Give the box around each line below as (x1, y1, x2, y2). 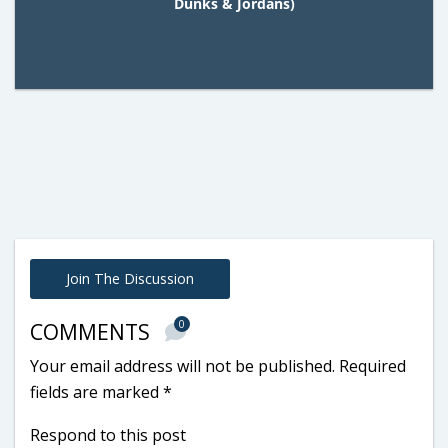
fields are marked (30, 380, 163, 403)
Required (339, 354, 406, 377)
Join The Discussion (66, 268, 194, 288)
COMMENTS (30, 317, 155, 346)
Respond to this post (30, 423, 186, 446)
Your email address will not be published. (30, 354, 335, 377)
